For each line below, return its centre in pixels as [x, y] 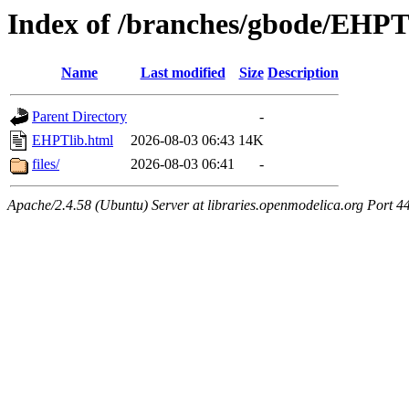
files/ [46, 164]
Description [303, 73]
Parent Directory [79, 117]
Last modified [183, 73]
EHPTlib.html [73, 141]
